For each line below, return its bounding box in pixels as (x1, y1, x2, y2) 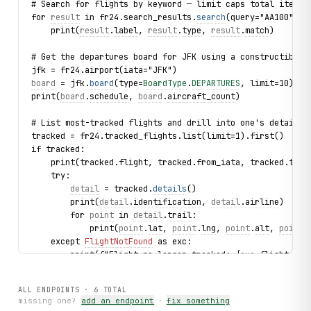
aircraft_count (167, 91, 236, 103)
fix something (166, 295, 230, 305)
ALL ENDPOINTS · (18, 285, 94, 294)
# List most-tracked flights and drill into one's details (31, 117, 304, 129)
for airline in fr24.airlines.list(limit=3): (31, 289, 241, 301)
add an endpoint (81, 295, 155, 305)
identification (133, 196, 202, 208)
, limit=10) (240, 78, 294, 90)
